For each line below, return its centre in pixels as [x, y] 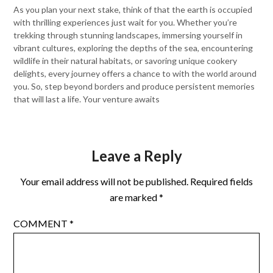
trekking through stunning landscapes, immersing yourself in [128, 35]
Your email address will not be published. [104, 181]
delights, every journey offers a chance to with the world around [135, 74]
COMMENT [42, 223]
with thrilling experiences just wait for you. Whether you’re [126, 23]
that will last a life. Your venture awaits [87, 99]
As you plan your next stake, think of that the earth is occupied [133, 10]
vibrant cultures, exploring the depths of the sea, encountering [133, 48]
